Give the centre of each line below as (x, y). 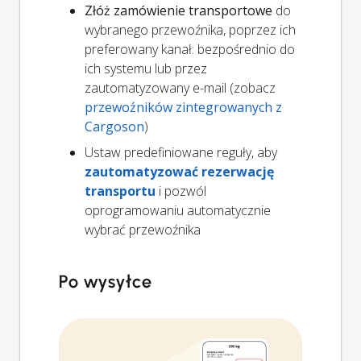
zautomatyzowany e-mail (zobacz (180, 88)
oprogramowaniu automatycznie (178, 211)
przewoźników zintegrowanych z (183, 108)
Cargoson (114, 127)
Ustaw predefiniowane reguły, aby (181, 153)
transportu (120, 191)
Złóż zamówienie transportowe (178, 11)
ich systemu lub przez (146, 69)
